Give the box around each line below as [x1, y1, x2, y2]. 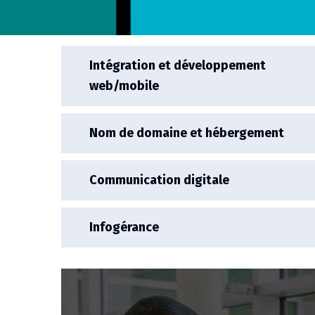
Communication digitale [89, 172, 229, 188]
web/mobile [89, 78, 159, 94]
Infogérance [89, 219, 159, 235]
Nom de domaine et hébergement [89, 125, 284, 141]
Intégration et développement [89, 58, 266, 73]
